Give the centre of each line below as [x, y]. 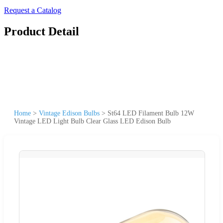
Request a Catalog [33, 10]
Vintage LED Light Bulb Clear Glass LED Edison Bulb [92, 121]
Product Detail [42, 31]
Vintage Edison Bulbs [69, 113]
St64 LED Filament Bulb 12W [151, 113]
